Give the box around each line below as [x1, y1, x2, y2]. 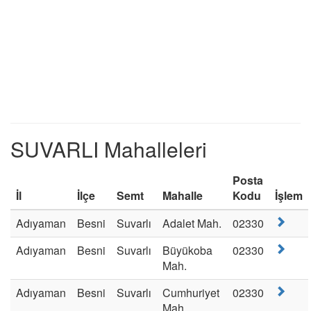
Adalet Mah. [162, 215, 221, 231]
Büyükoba [162, 242, 212, 258]
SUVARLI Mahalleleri [10, 134, 207, 164]
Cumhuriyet [162, 285, 219, 301]
